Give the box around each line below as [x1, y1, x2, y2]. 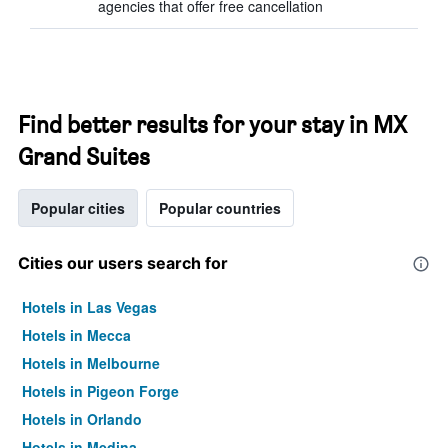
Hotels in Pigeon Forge [22, 381, 179, 401]
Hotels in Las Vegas [22, 297, 157, 317]
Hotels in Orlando [22, 409, 142, 429]
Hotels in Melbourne [22, 353, 160, 373]
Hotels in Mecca [22, 325, 131, 345]
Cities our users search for [18, 253, 228, 273]
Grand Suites [18, 142, 150, 171]
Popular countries [159, 198, 281, 218]
